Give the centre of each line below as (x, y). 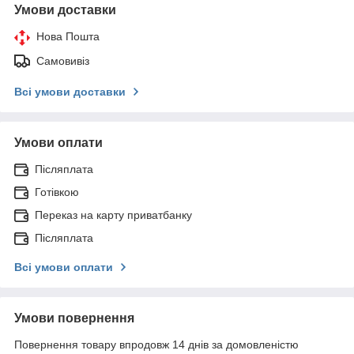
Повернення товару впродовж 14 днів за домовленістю (156, 344)
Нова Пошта (68, 36)
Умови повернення (74, 318)
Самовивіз (63, 60)
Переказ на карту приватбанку (113, 215)
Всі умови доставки (70, 91)
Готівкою (57, 192)
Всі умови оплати (64, 267)
